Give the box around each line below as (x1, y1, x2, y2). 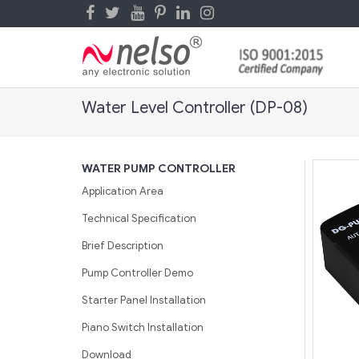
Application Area (82, 184, 163, 198)
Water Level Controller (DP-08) (82, 98, 308, 118)
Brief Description (82, 239, 163, 252)
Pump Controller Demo (82, 266, 193, 280)
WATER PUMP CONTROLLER (82, 162, 236, 175)
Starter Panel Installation (82, 293, 206, 307)
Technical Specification (82, 212, 196, 225)
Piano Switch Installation (82, 321, 204, 334)
